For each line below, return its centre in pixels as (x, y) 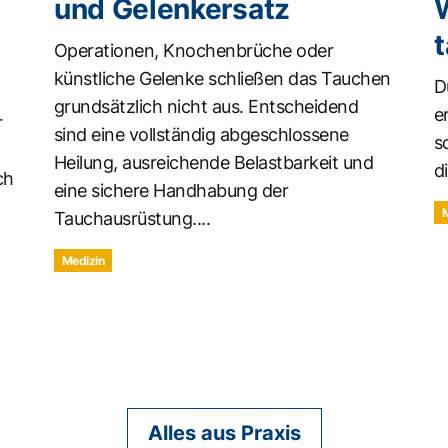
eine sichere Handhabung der (171, 190)
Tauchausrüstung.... (132, 218)
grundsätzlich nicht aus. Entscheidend (206, 106)
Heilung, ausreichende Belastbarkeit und (213, 162)
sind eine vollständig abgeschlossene (201, 134)
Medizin (83, 260)
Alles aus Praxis (224, 432)
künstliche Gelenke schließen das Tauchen (222, 78)
